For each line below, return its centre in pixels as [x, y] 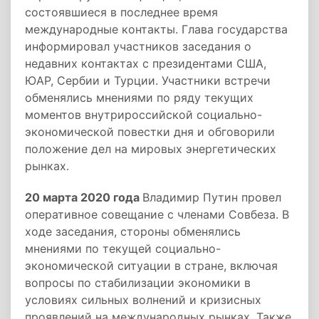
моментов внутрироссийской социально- [143, 115]
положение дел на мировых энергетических [151, 149]
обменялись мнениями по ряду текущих [139, 98]
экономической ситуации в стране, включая [151, 266]
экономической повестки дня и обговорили [150, 132]
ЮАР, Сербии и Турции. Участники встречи [148, 80]
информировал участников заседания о [138, 46]
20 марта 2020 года [84, 197]
